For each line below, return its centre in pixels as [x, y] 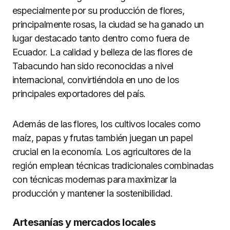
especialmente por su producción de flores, [99, 10]
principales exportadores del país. [79, 93]
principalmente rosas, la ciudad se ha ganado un [108, 24]
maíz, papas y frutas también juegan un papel [103, 138]
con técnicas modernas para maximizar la [94, 179]
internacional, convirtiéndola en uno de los [96, 80]
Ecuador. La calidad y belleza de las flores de [102, 52]
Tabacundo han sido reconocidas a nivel [93, 66]
